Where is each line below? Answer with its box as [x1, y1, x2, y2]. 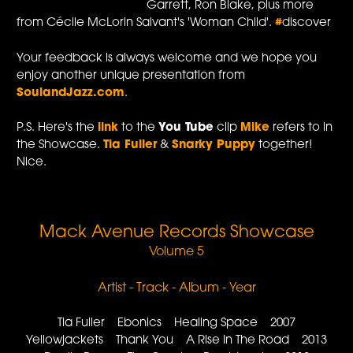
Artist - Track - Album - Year [97, 281, 256, 295]
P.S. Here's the [17, 122, 98, 135]
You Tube [158, 122, 214, 135]
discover [282, 17, 332, 30]
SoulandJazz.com [17, 87, 125, 99]
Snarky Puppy [172, 139, 256, 152]
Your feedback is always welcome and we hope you [17, 52, 318, 65]
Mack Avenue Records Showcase [39, 225, 314, 242]
